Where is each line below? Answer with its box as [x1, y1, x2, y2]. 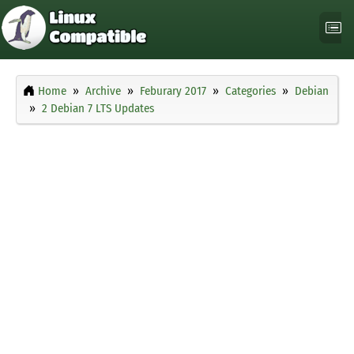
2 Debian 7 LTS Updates [42, 101, 154, 116]
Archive [85, 84, 121, 99]
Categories [225, 84, 276, 99]
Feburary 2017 [140, 84, 206, 99]
